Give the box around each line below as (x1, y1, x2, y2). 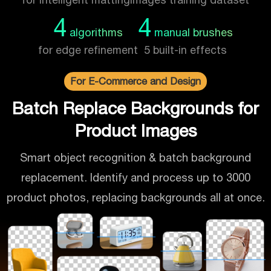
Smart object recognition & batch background (20, 151, 251, 164)
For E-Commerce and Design (70, 74, 201, 87)
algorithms (67, 25, 123, 39)
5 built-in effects (144, 43, 227, 56)
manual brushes (151, 25, 233, 39)
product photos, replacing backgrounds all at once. (6, 191, 265, 204)
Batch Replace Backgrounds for (12, 97, 259, 118)
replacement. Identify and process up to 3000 (21, 171, 250, 184)
